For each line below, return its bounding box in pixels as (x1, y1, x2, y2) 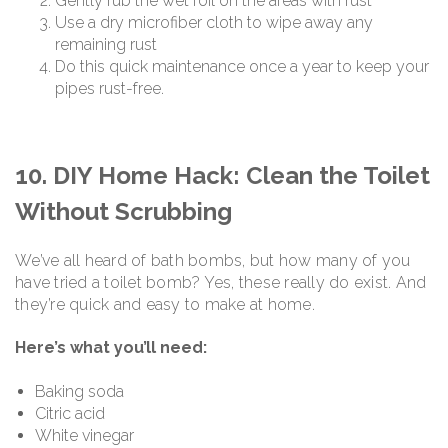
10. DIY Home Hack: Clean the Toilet (15, 161, 430, 191)
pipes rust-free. (55, 79, 164, 99)
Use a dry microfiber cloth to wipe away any (55, 13, 373, 33)
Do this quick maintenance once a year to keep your (55, 57, 429, 77)
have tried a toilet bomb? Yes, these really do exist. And (15, 273, 427, 293)
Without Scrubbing (15, 197, 232, 227)
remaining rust (55, 35, 157, 55)
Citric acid (35, 403, 105, 423)
